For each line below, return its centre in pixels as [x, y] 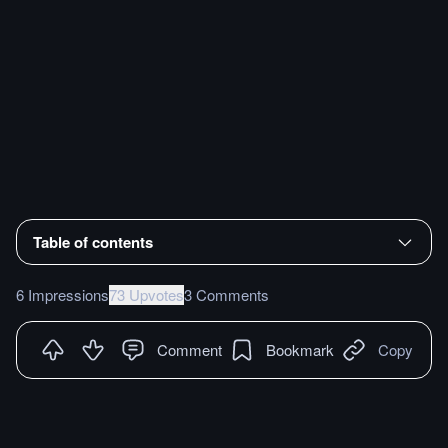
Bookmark [300, 349]
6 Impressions [62, 294]
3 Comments [226, 294]
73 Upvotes [146, 294]
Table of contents [93, 241]
